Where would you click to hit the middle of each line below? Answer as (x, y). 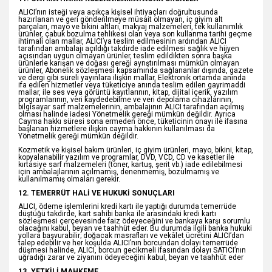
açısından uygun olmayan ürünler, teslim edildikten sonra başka (125, 56)
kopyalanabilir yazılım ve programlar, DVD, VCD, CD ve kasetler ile (126, 157)
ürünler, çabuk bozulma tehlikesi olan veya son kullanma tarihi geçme (135, 34)
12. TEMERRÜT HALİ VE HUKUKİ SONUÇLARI (97, 193)
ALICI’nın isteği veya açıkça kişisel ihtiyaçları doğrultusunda (118, 12)
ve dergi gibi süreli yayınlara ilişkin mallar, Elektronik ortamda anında (132, 78)
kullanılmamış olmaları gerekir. (69, 179)
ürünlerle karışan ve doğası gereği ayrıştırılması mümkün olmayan (129, 63)
